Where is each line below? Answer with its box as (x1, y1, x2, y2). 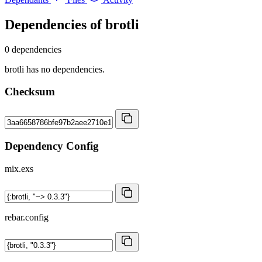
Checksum (5, 85, 55, 98)
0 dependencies (5, 44, 61, 54)
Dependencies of (5, 16, 105, 32)
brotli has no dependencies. (5, 64, 105, 74)
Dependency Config (5, 139, 99, 152)
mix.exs (5, 163, 33, 174)
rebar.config (5, 212, 49, 222)
